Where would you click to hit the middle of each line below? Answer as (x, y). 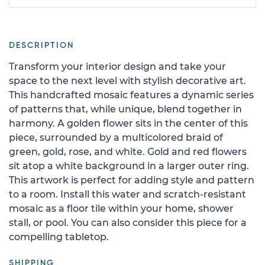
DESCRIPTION (41, 45)
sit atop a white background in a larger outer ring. (129, 166)
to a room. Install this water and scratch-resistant (127, 194)
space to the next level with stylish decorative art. (127, 80)
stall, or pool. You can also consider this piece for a (128, 222)
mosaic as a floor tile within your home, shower (121, 208)
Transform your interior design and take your (117, 66)
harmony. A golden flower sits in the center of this (128, 123)
